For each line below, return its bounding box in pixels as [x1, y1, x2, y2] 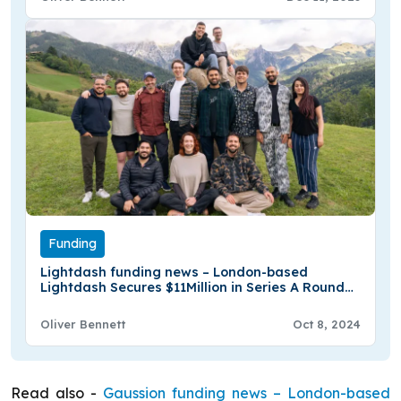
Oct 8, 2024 [293, 317, 361, 332]
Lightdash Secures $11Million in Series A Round [40, 279, 345, 296]
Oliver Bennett [40, 317, 125, 332]
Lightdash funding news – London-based [40, 264, 308, 281]
